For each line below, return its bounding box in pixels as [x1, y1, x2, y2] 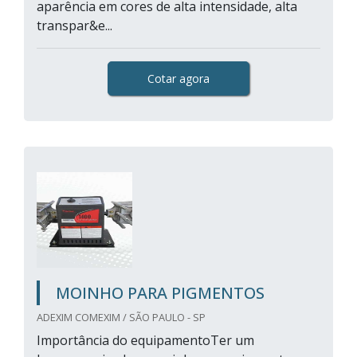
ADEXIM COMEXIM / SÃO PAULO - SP [37, 310, 206, 324]
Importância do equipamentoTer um [37, 331, 254, 349]
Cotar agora [147, 71, 210, 86]
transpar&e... [37, 17, 112, 34]
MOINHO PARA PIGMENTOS [56, 282, 265, 304]
